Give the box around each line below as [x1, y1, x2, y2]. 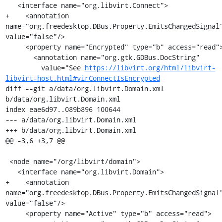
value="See [41, 63, 85, 72]
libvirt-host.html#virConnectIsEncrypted [5, 73, 160, 83]
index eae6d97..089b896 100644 [5, 105, 120, 114]
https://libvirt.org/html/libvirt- [84, 63, 216, 72]
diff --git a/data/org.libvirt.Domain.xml [5, 84, 164, 93]
